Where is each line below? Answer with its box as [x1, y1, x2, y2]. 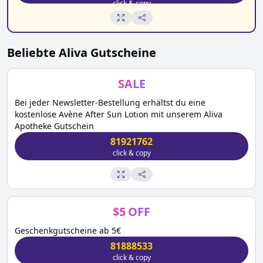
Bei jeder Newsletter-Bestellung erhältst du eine [15, 97, 205, 108]
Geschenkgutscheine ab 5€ [15, 225, 121, 236]
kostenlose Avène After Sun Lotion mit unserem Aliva [15, 109, 222, 120]
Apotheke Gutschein [15, 120, 94, 131]
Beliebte [7, 45, 59, 60]
